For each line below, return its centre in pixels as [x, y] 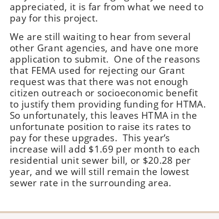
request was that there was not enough [99, 81]
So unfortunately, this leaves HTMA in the [104, 115]
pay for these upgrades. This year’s [90, 138]
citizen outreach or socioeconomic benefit [104, 93]
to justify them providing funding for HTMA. [109, 104]
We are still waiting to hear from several [100, 36]
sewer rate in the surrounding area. [91, 183]
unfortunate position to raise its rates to [100, 126]
